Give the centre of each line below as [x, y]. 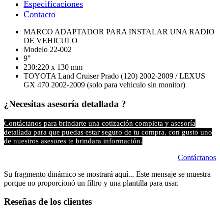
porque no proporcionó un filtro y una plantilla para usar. [93, 183]
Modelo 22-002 [48, 50]
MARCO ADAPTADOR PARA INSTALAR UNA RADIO [119, 32]
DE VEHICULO [51, 41]
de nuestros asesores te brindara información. [73, 141]
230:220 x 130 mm [54, 67]
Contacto [40, 14]
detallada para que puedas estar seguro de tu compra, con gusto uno [108, 132]
